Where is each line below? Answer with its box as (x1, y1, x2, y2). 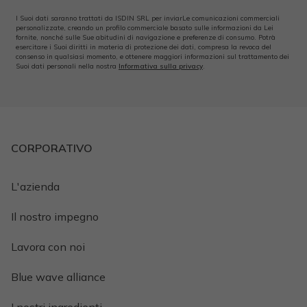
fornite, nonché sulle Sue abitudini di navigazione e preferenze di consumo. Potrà (16, 33, 275, 42)
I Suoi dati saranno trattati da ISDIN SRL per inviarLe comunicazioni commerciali (16, 14, 280, 23)
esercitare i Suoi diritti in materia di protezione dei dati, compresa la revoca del (16, 42, 271, 52)
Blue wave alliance (11, 270, 106, 284)
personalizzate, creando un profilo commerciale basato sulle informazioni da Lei (16, 23, 273, 33)
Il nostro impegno (11, 210, 99, 224)
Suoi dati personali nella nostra (16, 62, 119, 71)
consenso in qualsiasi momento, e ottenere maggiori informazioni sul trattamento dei (16, 52, 289, 62)
